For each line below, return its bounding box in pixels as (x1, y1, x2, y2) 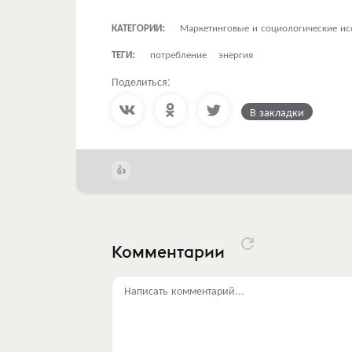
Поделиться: (112, 72, 170, 89)
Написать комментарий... (124, 281, 244, 298)
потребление (150, 46, 207, 61)
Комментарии (112, 241, 229, 262)
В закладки (250, 103, 304, 119)
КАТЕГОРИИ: (112, 19, 165, 35)
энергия (218, 46, 253, 61)
